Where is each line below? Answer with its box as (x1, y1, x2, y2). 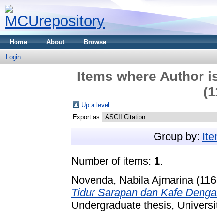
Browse (84, 38, 106, 46)
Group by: (154, 130, 202, 142)
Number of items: (71, 155, 154, 167)
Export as (73, 113, 102, 121)
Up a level (81, 101, 109, 108)
